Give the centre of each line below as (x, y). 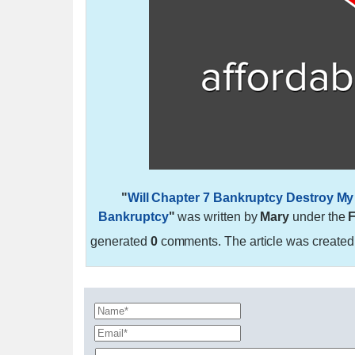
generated (120, 241)
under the (319, 216)
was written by (218, 216)
